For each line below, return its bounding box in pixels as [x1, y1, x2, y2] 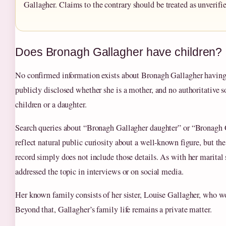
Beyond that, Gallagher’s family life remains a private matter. [15, 203, 212, 215]
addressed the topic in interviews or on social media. [15, 165, 184, 177]
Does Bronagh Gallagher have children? [15, 45, 222, 59]
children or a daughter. [15, 98, 87, 110]
